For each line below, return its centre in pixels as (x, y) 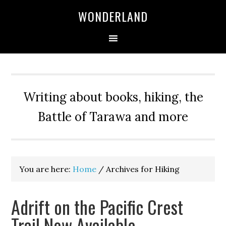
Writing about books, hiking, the (113, 97)
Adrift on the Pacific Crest (97, 207)
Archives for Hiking (142, 169)
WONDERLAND (113, 16)
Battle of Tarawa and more (113, 117)
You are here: (46, 169)
